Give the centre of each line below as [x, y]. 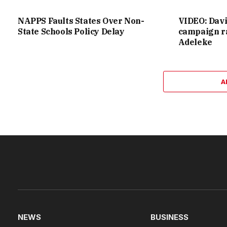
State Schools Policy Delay [71, 32]
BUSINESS [169, 217]
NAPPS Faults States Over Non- [81, 21]
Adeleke [195, 42]
